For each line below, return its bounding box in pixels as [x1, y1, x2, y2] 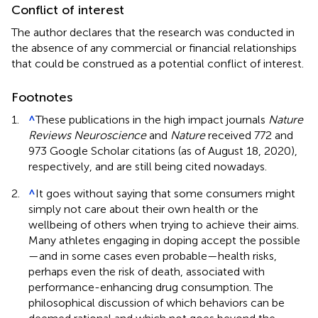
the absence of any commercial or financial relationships [11, 40, 297, 55]
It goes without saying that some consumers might [35, 186, 295, 200]
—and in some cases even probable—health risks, [28, 248, 277, 263]
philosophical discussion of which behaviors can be [28, 295, 285, 309]
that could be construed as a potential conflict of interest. [11, 56, 304, 70]
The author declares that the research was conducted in [11, 25, 295, 39]
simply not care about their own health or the [28, 202, 258, 216]
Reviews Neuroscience [28, 128, 146, 142]
